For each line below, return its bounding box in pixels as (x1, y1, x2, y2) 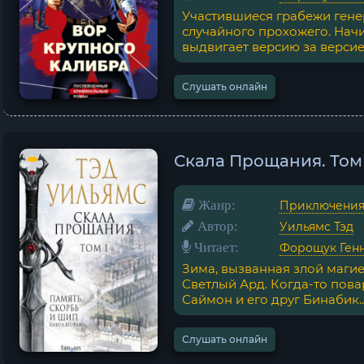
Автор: (194, 219, 238, 232)
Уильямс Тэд (279, 219, 353, 234)
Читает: (191, 240, 239, 253)
